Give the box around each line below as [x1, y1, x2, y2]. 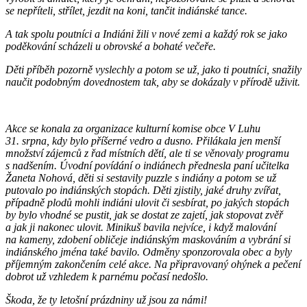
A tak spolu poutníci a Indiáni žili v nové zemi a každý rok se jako [5, 27, 287, 40]
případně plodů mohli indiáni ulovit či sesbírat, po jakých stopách [5, 196, 289, 208]
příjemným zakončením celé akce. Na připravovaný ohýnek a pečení [5, 258, 301, 270]
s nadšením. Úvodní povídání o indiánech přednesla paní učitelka [5, 159, 289, 171]
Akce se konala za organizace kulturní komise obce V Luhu [5, 122, 260, 134]
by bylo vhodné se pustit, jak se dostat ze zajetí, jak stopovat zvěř [5, 208, 283, 221]
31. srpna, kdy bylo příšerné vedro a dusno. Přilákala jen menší [5, 134, 280, 147]
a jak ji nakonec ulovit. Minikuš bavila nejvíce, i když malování [5, 221, 276, 233]
